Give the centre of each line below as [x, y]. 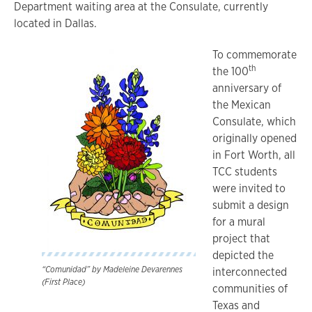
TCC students [245, 171]
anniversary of [247, 88]
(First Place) [63, 282]
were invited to [249, 188]
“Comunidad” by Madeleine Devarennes [112, 269]
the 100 [231, 71]
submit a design [251, 205]
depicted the [243, 255]
